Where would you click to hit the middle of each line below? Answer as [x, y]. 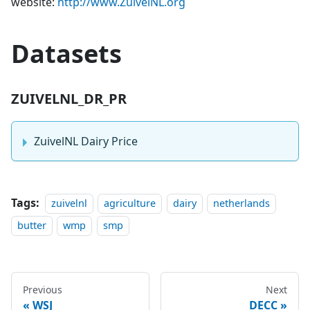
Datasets [66, 54]
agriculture [130, 203]
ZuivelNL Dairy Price [86, 142]
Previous [43, 290]
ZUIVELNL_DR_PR [69, 99]
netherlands [242, 203]
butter [32, 226]
